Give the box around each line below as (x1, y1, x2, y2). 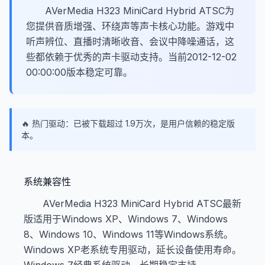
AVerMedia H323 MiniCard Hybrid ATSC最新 (43, 198, 241, 209)
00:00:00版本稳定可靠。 (26, 66, 132, 78)
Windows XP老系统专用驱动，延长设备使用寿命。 (24, 244, 241, 256)
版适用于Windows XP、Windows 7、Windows (24, 213, 228, 225)
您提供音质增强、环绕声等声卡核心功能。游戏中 (26, 20, 234, 32)
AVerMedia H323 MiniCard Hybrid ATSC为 (45, 5, 234, 17)
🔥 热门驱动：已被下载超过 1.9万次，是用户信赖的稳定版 (21, 118, 235, 128)
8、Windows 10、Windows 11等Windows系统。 (24, 228, 233, 240)
